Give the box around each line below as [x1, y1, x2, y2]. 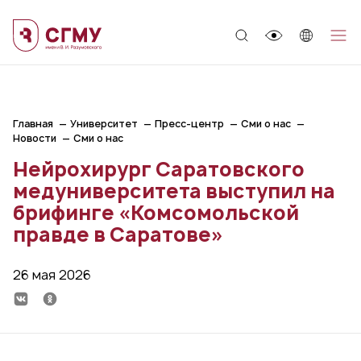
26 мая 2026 [13, 266, 91, 284]
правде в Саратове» [13, 221, 223, 248]
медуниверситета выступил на [13, 177, 335, 205]
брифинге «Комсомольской [13, 199, 299, 226]
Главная [13, 117, 53, 131]
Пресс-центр [155, 117, 224, 131]
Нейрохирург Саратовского [13, 156, 305, 183]
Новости [13, 131, 56, 145]
